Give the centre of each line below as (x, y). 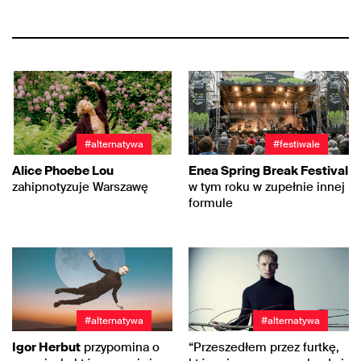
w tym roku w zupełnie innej (267, 187)
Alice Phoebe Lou (63, 170)
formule (211, 203)
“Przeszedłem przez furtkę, (264, 347)
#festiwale (297, 144)
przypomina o (120, 347)
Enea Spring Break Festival (268, 170)
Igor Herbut (46, 347)
